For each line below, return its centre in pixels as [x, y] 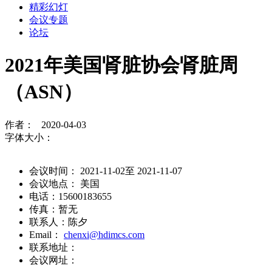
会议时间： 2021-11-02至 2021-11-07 [106, 171]
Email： [46, 234]
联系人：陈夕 [58, 222]
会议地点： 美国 [64, 183]
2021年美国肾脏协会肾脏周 [121, 65]
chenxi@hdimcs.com [104, 234]
